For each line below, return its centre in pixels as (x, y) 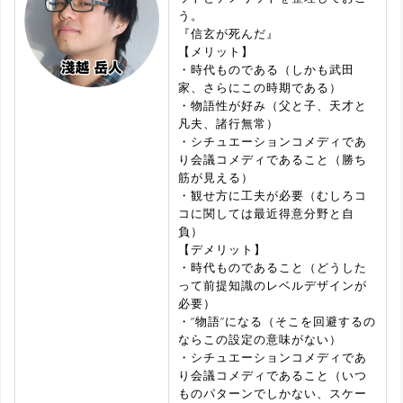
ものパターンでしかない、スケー (273, 393)
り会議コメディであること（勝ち (273, 159)
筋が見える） (216, 177)
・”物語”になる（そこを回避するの (277, 321)
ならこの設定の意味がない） (260, 339)
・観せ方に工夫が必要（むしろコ (273, 195)
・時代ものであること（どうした (273, 267)
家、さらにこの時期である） (260, 87)
